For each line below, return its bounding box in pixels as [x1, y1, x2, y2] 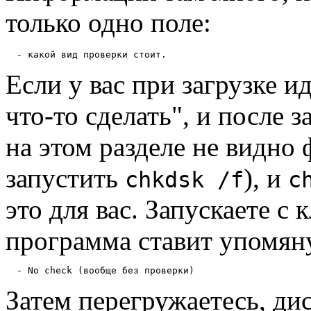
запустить [6, 162, 125, 193]
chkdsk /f [125, 167, 244, 192]
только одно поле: [6, 7, 211, 37]
